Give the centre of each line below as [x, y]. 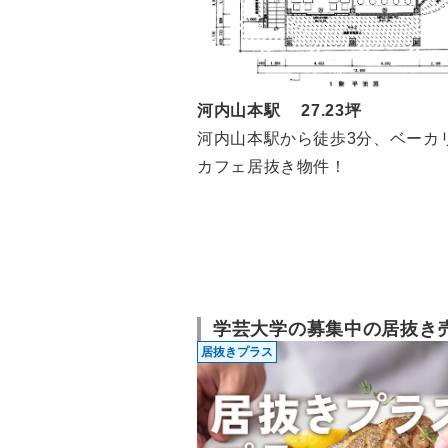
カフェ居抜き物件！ [272, 167]
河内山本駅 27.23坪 [279, 111]
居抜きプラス [237, 351]
